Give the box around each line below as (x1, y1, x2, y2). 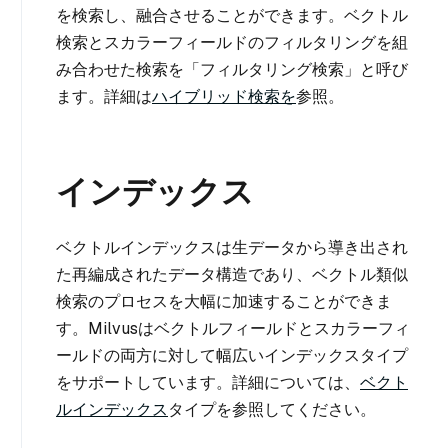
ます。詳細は (56, 85, 152, 107)
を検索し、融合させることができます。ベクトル (56, 4, 408, 26)
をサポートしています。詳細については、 (56, 371, 360, 393)
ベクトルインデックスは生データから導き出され (56, 236, 408, 258)
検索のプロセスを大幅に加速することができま (56, 290, 392, 312)
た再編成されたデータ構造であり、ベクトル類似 (56, 263, 408, 285)
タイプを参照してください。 (168, 398, 376, 420)
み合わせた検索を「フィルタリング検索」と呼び (56, 58, 408, 80)
